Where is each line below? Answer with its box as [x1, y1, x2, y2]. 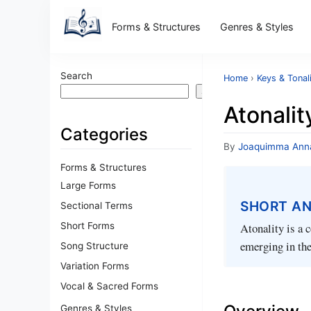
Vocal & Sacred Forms [60, 280, 158, 292]
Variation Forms [60, 260, 129, 271]
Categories [60, 124, 148, 144]
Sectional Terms [60, 199, 133, 211]
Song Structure [60, 239, 128, 251]
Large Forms [60, 179, 116, 191]
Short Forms [60, 219, 115, 231]
